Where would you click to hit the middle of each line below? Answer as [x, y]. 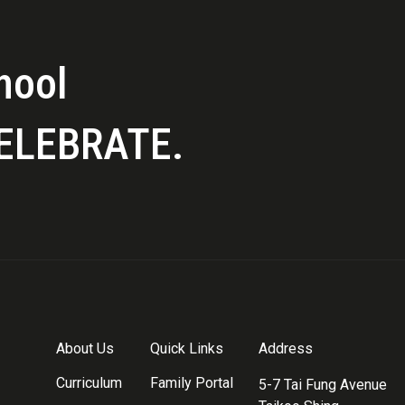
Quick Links [186, 349]
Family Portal [191, 383]
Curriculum [89, 383]
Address [285, 349]
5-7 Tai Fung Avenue [322, 385]
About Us [85, 349]
